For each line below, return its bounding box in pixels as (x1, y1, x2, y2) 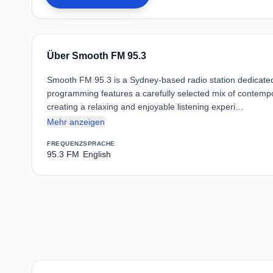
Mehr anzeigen (47, 117, 105, 127)
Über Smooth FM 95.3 (47, 51, 146, 61)
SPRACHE (83, 140, 115, 147)
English (83, 149, 111, 159)
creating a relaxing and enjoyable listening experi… (47, 102, 244, 112)
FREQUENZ (47, 140, 83, 147)
